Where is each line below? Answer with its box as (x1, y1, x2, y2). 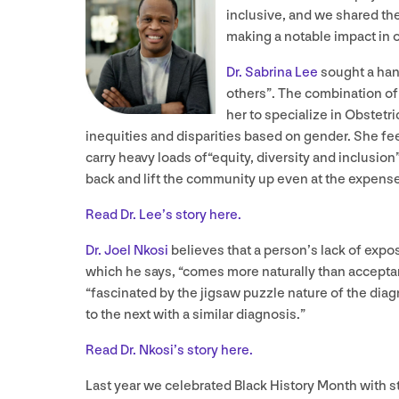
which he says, (85, 264, 178, 281)
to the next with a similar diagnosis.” (85, 306, 305, 324)
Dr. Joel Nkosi (85, 242, 168, 260)
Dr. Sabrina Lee (226, 64, 318, 82)
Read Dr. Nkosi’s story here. (85, 342, 253, 360)
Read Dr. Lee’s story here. (85, 207, 241, 224)
